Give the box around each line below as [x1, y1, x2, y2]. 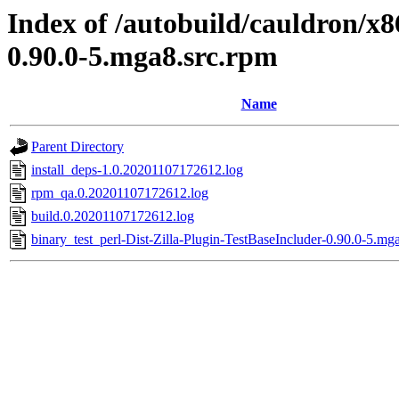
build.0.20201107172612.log [31, 208, 194, 224]
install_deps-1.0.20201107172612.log [31, 162, 243, 178]
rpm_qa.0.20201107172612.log [31, 185, 208, 201]
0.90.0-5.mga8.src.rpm [7, 40, 278, 72]
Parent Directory [31, 139, 124, 155]
